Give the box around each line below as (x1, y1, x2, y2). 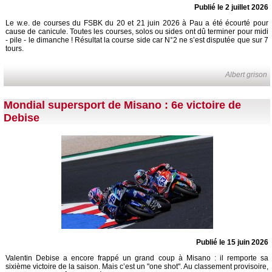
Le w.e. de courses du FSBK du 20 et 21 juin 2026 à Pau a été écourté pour (5, 18, 268, 27)
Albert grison (225, 70, 268, 79)
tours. (5, 44, 24, 53)
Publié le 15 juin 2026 (196, 238, 268, 247)
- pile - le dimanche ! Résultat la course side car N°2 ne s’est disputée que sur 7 (5, 35, 268, 44)
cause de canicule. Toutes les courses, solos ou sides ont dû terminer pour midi (5, 27, 268, 36)
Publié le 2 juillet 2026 (194, 2, 268, 12)
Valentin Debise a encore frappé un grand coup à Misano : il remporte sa (5, 254, 268, 263)
